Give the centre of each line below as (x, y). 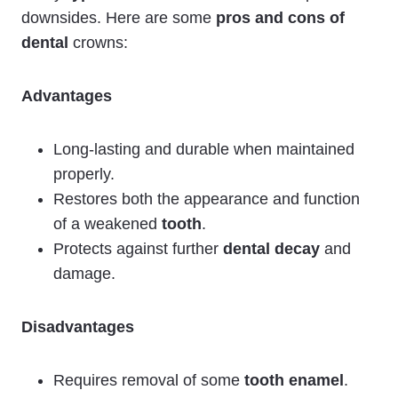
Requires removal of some (149, 380)
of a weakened (107, 223)
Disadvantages (78, 326)
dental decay (271, 248)
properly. (84, 174)
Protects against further (138, 248)
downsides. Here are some (119, 17)
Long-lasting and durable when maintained (204, 149)
